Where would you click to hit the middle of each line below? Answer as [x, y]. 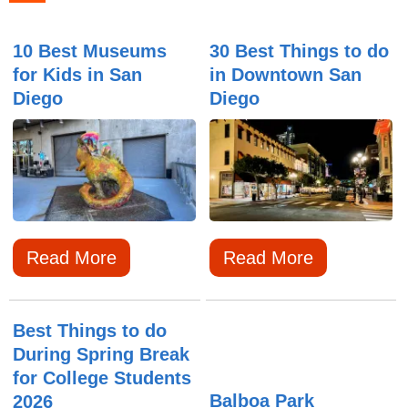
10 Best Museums [90, 51]
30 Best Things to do [299, 51]
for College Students [102, 378]
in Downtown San [285, 75]
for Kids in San [78, 75]
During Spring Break [102, 355]
